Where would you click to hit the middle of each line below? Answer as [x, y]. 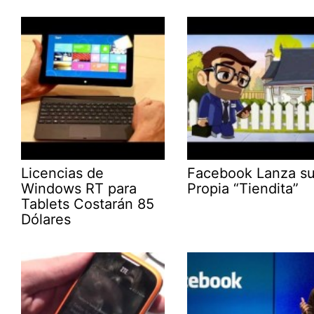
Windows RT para [79, 189]
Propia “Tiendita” [243, 189]
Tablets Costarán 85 [88, 204]
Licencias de [63, 173]
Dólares [46, 220]
